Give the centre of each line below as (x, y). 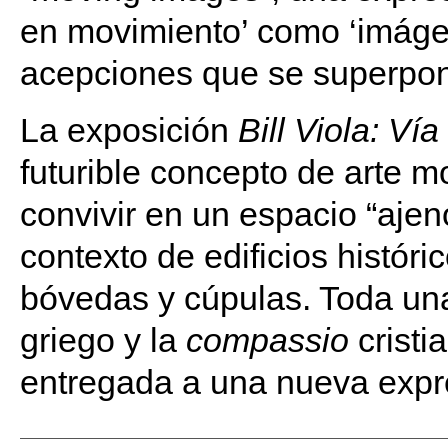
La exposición (128, 130)
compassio (271, 340)
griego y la (102, 340)
